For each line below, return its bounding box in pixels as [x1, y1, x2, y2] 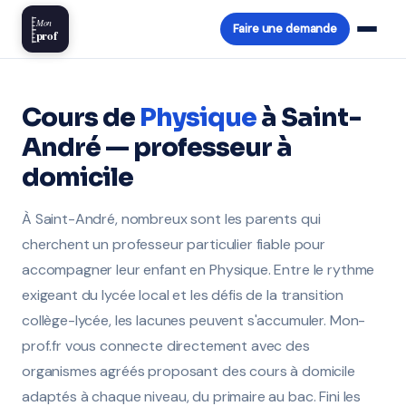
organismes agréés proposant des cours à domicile [22, 362, 355, 381]
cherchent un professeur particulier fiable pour [22, 235, 325, 254]
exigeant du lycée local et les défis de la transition [22, 285, 344, 304]
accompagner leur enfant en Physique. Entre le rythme [22, 260, 375, 279]
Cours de [22, 101, 140, 133]
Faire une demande [232, 21, 337, 36]
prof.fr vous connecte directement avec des [22, 336, 310, 355]
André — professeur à [22, 131, 293, 163]
